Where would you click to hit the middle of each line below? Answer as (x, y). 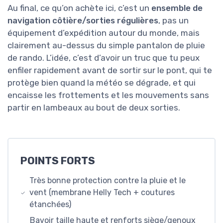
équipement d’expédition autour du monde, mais (104, 33)
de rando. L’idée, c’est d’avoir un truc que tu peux (104, 58)
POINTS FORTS (58, 161)
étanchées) (50, 205)
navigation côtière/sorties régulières (83, 20)
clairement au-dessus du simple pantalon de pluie (106, 45)
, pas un (173, 20)
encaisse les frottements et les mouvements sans (108, 95)
